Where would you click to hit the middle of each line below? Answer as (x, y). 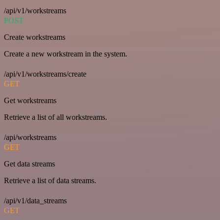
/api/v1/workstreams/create (45, 74)
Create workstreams (35, 37)
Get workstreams (30, 101)
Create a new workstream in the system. (66, 54)
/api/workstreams (30, 137)
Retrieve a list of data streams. (50, 181)
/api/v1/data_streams (35, 201)
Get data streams (29, 164)
